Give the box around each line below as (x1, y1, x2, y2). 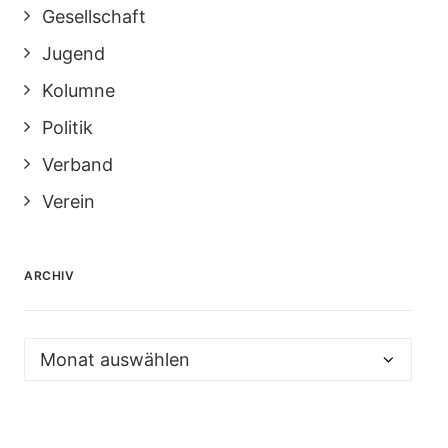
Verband (42, 154, 113, 175)
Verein (42, 191, 95, 212)
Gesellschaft (42, 6, 146, 27)
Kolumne (42, 80, 115, 101)
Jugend (42, 43, 105, 64)
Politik (42, 117, 93, 138)
